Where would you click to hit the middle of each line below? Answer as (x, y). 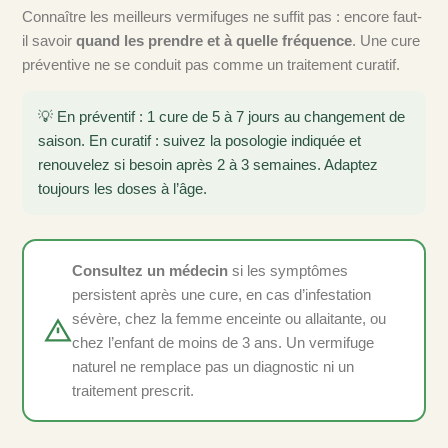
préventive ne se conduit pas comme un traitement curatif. (211, 65)
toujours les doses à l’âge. (122, 189)
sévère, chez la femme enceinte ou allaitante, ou (228, 318)
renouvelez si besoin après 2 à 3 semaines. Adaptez (208, 165)
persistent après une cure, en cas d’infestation (221, 294)
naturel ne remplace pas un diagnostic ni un (212, 366)
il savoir (49, 41)
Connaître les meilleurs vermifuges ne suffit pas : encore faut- (222, 17)
